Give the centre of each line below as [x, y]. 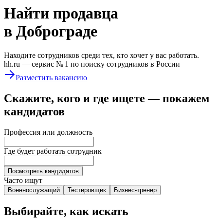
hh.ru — [17, 64]
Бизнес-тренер [135, 190]
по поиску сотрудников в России [125, 64]
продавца [86, 13]
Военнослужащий [34, 190]
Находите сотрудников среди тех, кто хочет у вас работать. [101, 55]
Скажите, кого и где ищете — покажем [107, 98]
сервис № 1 [50, 64]
